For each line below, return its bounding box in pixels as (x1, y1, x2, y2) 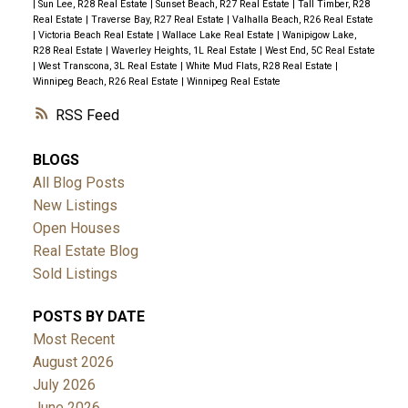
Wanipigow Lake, (281, 28, 356, 41)
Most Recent (32, 330, 115, 348)
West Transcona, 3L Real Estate (37, 59, 180, 72)
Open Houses (32, 219, 120, 237)
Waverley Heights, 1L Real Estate (110, 44, 260, 56)
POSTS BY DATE (32, 307, 145, 325)
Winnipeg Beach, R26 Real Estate (32, 75, 181, 87)
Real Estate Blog (32, 241, 138, 260)
